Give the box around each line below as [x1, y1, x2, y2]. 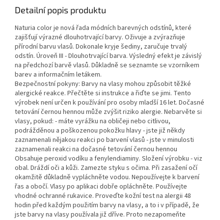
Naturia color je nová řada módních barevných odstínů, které [15, 23, 192, 33]
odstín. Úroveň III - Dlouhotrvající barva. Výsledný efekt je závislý [15, 51, 202, 61]
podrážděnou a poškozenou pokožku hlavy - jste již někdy [15, 126, 185, 136]
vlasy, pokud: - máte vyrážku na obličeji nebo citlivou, [15, 116, 170, 127]
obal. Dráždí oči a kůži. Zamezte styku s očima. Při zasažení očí [15, 163, 197, 173]
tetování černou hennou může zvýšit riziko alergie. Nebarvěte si [15, 107, 202, 117]
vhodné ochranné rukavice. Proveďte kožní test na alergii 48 [15, 191, 191, 201]
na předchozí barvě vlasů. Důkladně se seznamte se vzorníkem [15, 60, 199, 71]
